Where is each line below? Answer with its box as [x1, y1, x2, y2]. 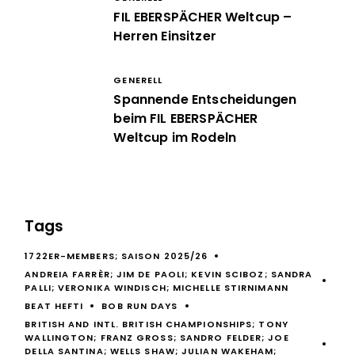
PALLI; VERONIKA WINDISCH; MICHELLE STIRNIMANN [25, 281, 288, 295]
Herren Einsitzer [113, 27, 216, 45]
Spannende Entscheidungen [113, 90, 297, 109]
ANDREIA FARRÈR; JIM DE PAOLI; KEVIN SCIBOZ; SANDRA [25, 268, 313, 281]
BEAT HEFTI [25, 300, 84, 313]
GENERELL [113, 73, 163, 86]
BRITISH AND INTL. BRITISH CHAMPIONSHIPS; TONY [25, 318, 288, 331]
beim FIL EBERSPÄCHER [113, 109, 258, 128]
